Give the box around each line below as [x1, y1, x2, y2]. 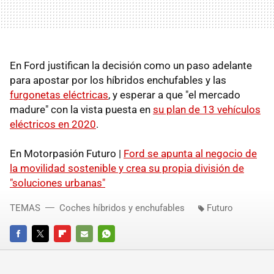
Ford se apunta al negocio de [124, 147, 257, 160]
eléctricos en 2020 [10, 117, 96, 130]
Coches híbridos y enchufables [59, 202, 185, 213]
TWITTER [32, 245, 65, 255]
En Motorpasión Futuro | [10, 147, 124, 160]
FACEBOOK [10, 245, 50, 255]
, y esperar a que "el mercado [108, 88, 240, 101]
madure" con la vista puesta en [10, 103, 153, 116]
